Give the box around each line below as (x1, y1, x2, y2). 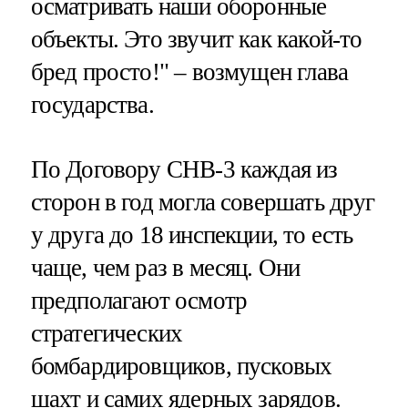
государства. (30, 91, 154, 119)
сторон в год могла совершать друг (30, 189, 375, 217)
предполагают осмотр (30, 287, 248, 315)
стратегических (30, 320, 183, 348)
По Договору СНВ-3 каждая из (30, 156, 338, 184)
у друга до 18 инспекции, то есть (30, 221, 353, 250)
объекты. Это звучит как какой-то (30, 25, 362, 54)
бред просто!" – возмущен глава (30, 58, 349, 87)
